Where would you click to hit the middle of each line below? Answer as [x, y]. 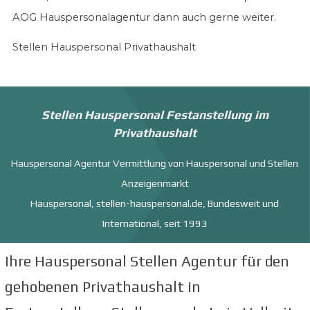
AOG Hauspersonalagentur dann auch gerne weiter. [144, 17]
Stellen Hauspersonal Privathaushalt [104, 47]
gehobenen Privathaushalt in [103, 287]
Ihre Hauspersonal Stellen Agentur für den [147, 262]
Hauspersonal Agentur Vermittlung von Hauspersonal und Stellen [155, 163]
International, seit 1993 [155, 224]
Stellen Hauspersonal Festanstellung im [155, 115]
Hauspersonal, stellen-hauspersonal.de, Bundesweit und [155, 203]
